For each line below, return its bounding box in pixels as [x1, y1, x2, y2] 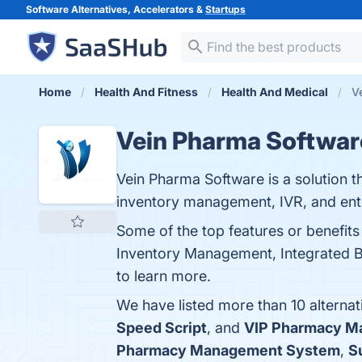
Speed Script [116, 319, 207, 336]
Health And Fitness [95, 85, 198, 99]
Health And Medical [221, 85, 328, 99]
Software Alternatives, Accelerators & [26, 3, 205, 15]
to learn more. [116, 267, 211, 284]
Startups [205, 3, 246, 15]
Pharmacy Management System [116, 342, 340, 359]
